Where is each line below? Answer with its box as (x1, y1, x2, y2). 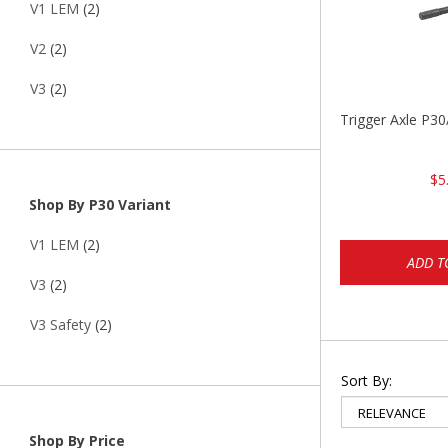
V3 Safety (30, 315, 91, 335)
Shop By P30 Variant (25, 195, 171, 215)
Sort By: (341, 370, 392, 390)
